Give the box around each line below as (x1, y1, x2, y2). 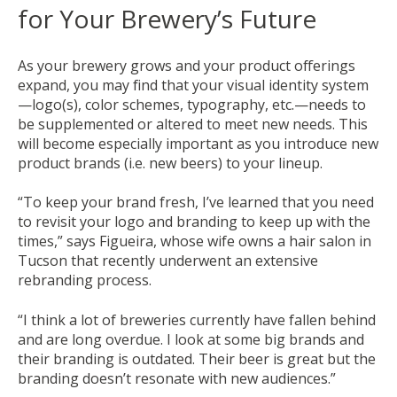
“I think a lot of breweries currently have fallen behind (18, 309, 376, 330)
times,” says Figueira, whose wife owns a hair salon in (18, 231, 371, 252)
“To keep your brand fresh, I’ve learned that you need (18, 192, 374, 213)
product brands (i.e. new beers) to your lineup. (18, 152, 323, 173)
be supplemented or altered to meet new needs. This (18, 113, 368, 134)
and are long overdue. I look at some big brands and (18, 329, 364, 349)
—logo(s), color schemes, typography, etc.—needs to (18, 94, 366, 114)
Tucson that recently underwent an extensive (18, 251, 318, 271)
